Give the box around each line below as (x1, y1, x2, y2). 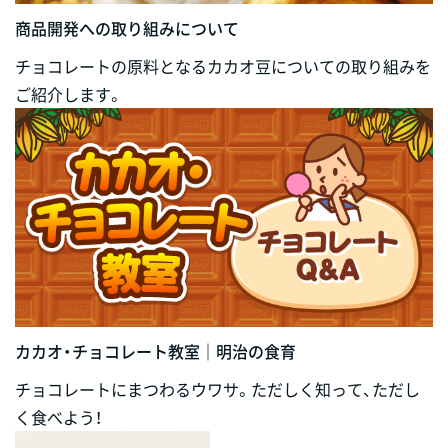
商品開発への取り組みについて (15, 15, 239, 40)
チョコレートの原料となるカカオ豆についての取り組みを (15, 53, 431, 78)
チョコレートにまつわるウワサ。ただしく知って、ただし (15, 376, 420, 401)
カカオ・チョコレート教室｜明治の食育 (15, 338, 296, 363)
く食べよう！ (15, 404, 102, 429)
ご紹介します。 (15, 81, 123, 106)
